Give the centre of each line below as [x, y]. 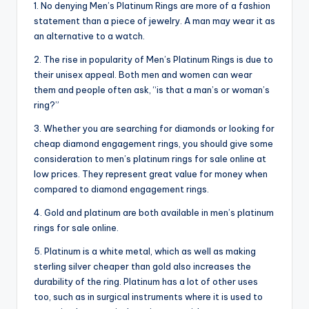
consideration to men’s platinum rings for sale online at [150, 158]
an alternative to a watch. [89, 36]
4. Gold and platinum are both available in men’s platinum [154, 212]
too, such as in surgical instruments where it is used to [148, 296]
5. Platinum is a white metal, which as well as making [145, 251]
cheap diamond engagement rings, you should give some [153, 143]
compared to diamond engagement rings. [121, 189]
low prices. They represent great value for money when [151, 173]
